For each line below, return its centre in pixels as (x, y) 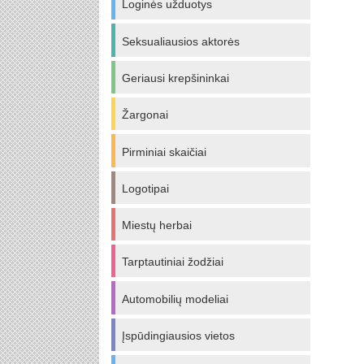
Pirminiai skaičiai (164, 152)
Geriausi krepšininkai (175, 78)
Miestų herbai (157, 225)
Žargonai (145, 115)
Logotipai (145, 188)
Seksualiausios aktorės (181, 41)
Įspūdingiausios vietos (178, 336)
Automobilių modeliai (175, 299)
